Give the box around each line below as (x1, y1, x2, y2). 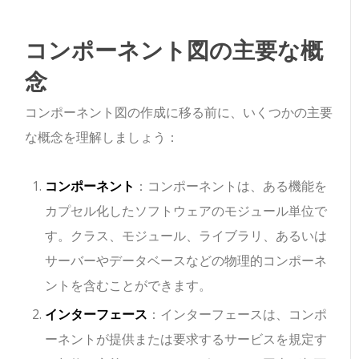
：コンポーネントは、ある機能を (135, 177, 328, 196)
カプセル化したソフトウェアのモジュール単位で (45, 202, 328, 220)
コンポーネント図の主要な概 (25, 33, 324, 67)
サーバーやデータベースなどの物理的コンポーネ (45, 252, 328, 270)
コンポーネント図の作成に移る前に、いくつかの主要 (25, 103, 333, 122)
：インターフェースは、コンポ (147, 305, 328, 324)
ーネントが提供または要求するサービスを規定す (45, 330, 328, 349)
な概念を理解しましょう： (25, 128, 179, 147)
